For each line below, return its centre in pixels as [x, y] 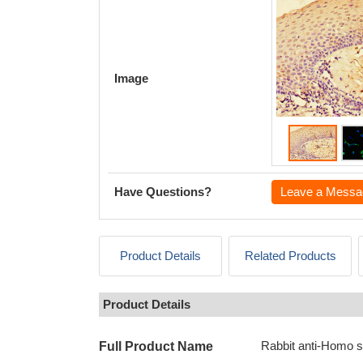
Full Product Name [156, 346]
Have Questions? [163, 192]
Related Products [290, 256]
